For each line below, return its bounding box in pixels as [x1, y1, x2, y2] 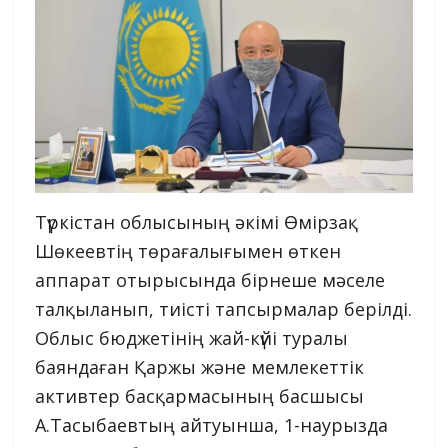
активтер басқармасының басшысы [35, 383, 364, 408]
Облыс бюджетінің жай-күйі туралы [35, 325, 348, 350]
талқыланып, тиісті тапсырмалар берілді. [35, 296, 412, 321]
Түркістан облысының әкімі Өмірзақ [35, 209, 358, 234]
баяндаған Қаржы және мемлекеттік [35, 354, 364, 379]
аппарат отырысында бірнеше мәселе [35, 267, 385, 292]
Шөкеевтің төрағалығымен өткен [35, 238, 341, 263]
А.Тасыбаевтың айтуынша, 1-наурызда [35, 412, 388, 437]
